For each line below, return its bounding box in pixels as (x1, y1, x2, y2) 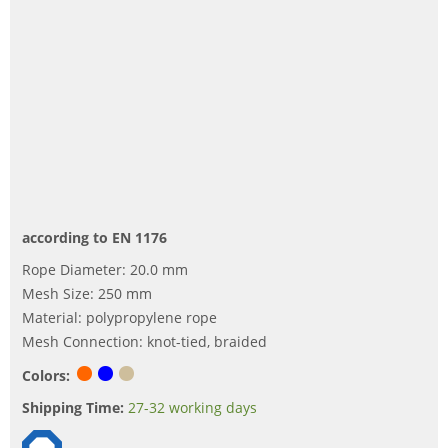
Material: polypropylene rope (22, 307, 217, 327)
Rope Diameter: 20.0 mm (22, 259, 188, 279)
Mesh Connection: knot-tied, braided (22, 331, 267, 351)
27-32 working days (128, 397, 257, 417)
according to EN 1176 (22, 227, 167, 247)
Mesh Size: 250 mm (22, 283, 152, 303)
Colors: (22, 365, 70, 385)
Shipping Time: (22, 397, 124, 417)
